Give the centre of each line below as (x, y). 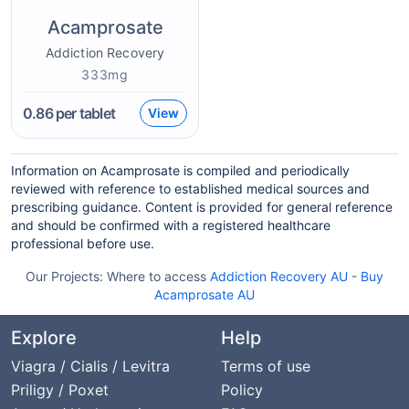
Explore (44, 338)
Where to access (158, 276)
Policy (242, 390)
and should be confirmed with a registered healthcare (171, 225)
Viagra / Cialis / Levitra (90, 366)
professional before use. (83, 243)
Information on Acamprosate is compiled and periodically (180, 170)
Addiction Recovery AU (279, 276)
